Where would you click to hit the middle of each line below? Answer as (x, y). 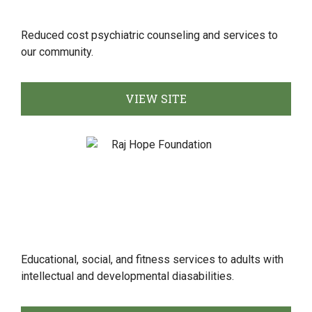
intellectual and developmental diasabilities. (127, 276)
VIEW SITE (156, 99)
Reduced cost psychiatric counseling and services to (149, 35)
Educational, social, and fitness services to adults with (152, 259)
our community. (57, 52)
